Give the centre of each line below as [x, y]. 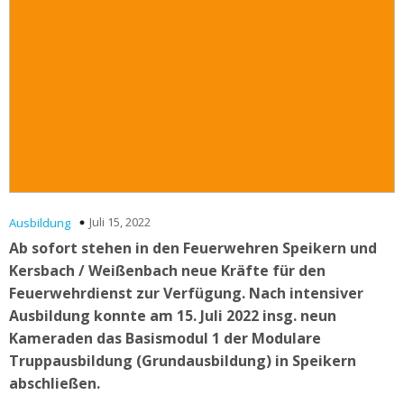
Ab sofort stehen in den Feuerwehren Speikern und [193, 248]
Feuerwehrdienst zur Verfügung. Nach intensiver [186, 293]
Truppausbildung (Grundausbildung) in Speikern [183, 360]
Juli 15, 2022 [120, 221]
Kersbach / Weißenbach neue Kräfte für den [167, 270]
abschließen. [55, 383]
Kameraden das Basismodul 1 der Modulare [165, 338]
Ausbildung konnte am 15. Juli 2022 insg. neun [173, 315]
